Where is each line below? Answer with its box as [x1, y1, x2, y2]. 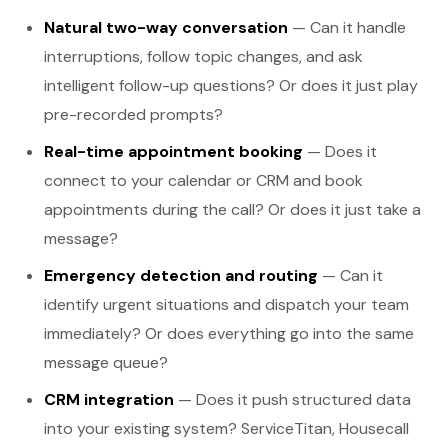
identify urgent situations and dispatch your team [44, 294, 409, 315]
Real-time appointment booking [44, 141, 303, 162]
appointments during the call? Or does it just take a [44, 199, 421, 220]
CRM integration [44, 389, 174, 410]
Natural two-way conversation [44, 17, 288, 38]
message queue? [44, 352, 168, 373]
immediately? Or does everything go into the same [44, 323, 414, 344]
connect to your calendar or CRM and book [44, 170, 363, 191]
